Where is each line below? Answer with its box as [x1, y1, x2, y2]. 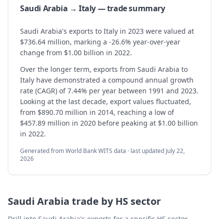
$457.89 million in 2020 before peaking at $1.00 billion [20, 118, 198, 128]
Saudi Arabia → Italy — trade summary [20, 3, 165, 14]
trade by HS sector [69, 195, 161, 208]
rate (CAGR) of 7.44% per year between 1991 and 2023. [20, 86, 198, 95]
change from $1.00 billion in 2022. [20, 48, 132, 57]
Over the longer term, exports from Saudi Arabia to [20, 65, 188, 74]
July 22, [166, 147, 185, 155]
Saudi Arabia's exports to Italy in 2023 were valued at [20, 26, 194, 36]
